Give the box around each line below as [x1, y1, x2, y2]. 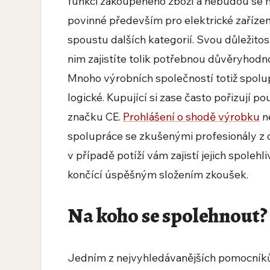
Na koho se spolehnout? [67, 201, 268, 230]
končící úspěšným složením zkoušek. [67, 168, 249, 181]
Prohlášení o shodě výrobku [123, 110, 260, 124]
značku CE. [67, 110, 124, 124]
